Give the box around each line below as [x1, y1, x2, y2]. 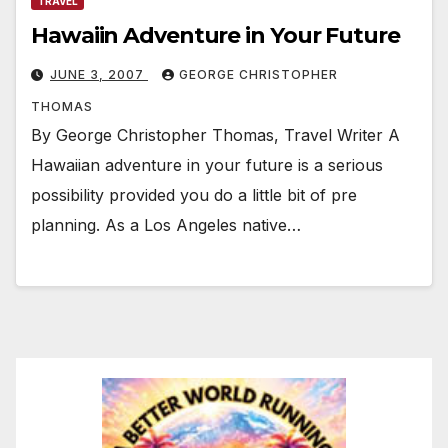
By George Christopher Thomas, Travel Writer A [31, 125, 400, 146]
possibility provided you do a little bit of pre [31, 185, 357, 206]
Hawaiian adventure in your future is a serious [31, 155, 383, 176]
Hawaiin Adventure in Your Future [31, 22, 400, 50]
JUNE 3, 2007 [50, 67, 148, 83]
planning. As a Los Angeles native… [31, 215, 301, 236]
